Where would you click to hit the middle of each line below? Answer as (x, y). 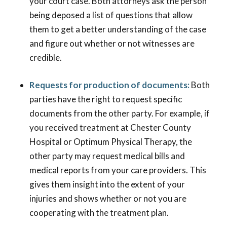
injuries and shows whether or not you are (108, 199)
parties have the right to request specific (105, 99)
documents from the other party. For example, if (119, 113)
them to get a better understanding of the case (118, 29)
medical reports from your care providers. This (118, 170)
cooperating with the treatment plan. (99, 213)
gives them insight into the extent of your (107, 184)
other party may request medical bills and (107, 156)
